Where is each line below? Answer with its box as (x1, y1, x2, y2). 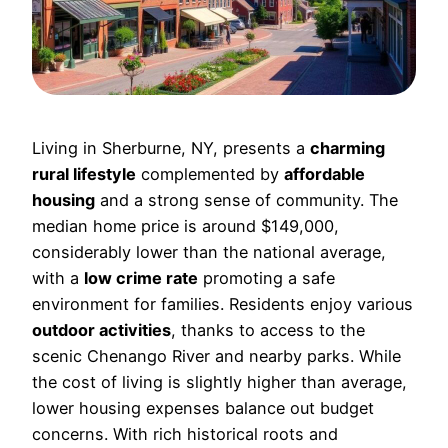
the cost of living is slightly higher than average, (32, 371, 407, 392)
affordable (284, 163, 365, 184)
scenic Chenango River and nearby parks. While (32, 345, 401, 366)
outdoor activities (32, 319, 171, 340)
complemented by (136, 163, 284, 184)
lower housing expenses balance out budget (32, 397, 374, 418)
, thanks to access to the (171, 319, 365, 340)
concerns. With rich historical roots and (32, 423, 338, 444)
